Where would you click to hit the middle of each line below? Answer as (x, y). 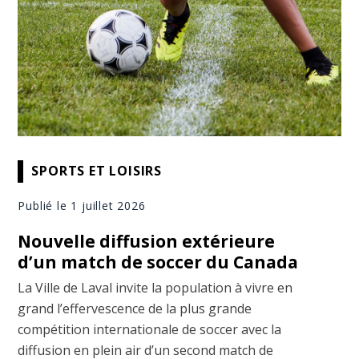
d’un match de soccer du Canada (158, 262)
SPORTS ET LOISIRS (97, 171)
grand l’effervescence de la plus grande (135, 308)
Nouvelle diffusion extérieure (147, 241)
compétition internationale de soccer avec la (150, 329)
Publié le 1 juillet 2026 (82, 205)
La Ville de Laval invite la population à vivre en (155, 287)
